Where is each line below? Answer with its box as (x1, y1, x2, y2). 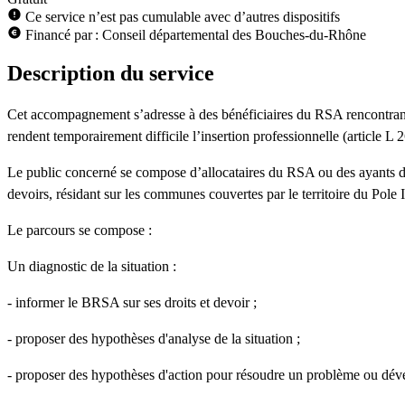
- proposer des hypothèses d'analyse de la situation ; (7, 330, 300, 346)
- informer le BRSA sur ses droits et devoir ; (7, 294, 257, 310)
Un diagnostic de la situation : (7, 258, 176, 274)
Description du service (7, 61, 214, 85)
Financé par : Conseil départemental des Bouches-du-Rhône (22, 26, 366, 42)
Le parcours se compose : (7, 221, 152, 238)
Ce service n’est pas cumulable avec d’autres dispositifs (22, 8, 340, 24)
